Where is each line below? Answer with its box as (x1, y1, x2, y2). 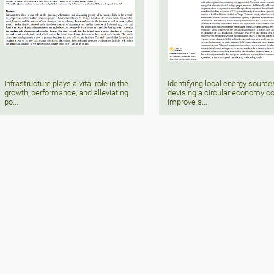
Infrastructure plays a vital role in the (4, 78, 129, 88)
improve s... (168, 97, 208, 106)
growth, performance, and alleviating (4, 87, 129, 97)
